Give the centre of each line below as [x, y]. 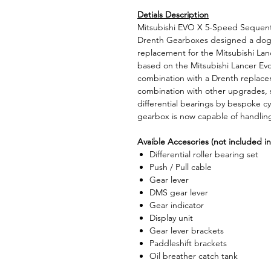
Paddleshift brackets [188, 243]
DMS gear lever [179, 192]
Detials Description [173, 15]
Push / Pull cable [181, 167]
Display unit [171, 218]
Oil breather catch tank [194, 256]
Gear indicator [177, 205]
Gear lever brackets [187, 230]
